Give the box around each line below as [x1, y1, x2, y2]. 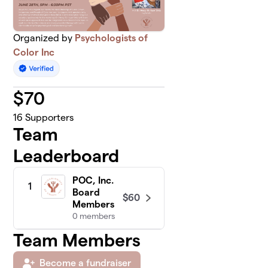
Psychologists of [75, 33, 148, 44]
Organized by [13, 33, 75, 44]
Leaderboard [13, 146, 120, 166]
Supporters [23, 112, 74, 123]
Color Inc [13, 47, 55, 58]
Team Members [13, 230, 141, 251]
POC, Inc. [72, 175, 114, 186]
